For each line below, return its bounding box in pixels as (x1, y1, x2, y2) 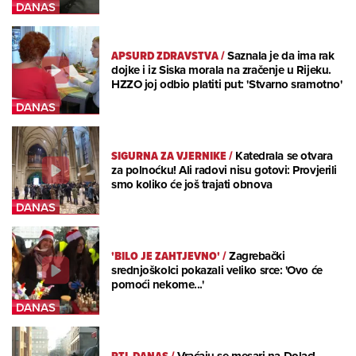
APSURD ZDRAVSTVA (111, 47, 219, 65)
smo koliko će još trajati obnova (111, 176, 273, 194)
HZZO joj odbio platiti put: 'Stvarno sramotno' (111, 75, 342, 94)
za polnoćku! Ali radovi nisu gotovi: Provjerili (111, 161, 337, 180)
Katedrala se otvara (235, 147, 333, 165)
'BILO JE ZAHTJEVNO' (111, 247, 220, 265)
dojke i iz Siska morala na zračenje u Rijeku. (111, 61, 331, 79)
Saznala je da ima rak (227, 47, 335, 65)
